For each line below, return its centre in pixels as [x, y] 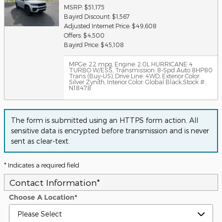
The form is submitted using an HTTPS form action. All [105, 120]
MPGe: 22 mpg [90, 64]
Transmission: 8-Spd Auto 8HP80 [163, 70]
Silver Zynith [87, 82]
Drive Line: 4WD [137, 76]
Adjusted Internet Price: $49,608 [110, 26]
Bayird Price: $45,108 [94, 45]
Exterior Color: [180, 76]
